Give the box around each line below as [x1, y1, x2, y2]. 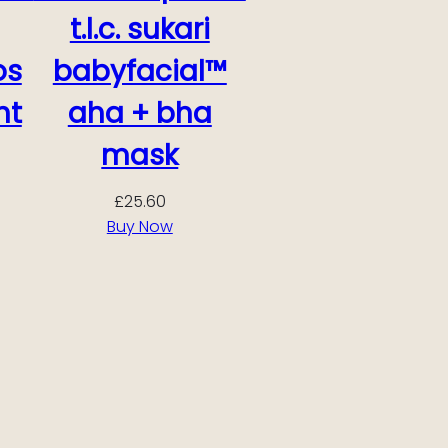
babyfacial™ [52, 51, 227, 91]
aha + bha [67, 93, 212, 133]
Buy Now [106, 214, 173, 238]
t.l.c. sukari [69, 9, 210, 49]
